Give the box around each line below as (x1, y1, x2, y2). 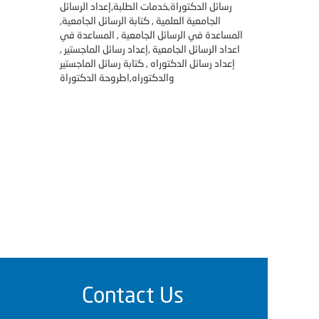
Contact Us (82, 282, 184, 307)
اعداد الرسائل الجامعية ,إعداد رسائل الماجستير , (59, 43, 240, 55)
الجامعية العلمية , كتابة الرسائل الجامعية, (59, 14, 221, 26)
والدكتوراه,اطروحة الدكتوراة (59, 71, 174, 83)
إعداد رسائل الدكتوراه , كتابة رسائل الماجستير (59, 57, 235, 69)
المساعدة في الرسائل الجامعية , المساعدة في (59, 28, 243, 41)
